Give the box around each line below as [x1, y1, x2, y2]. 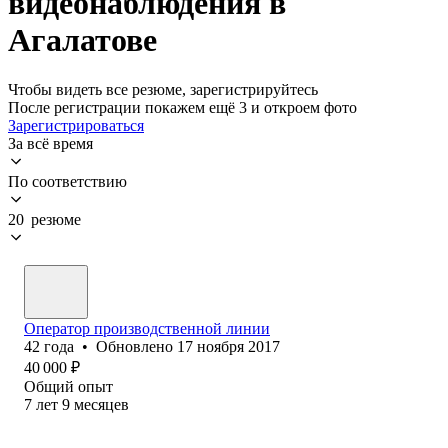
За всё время [8, 134, 93, 152]
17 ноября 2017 [177, 337, 280, 355]
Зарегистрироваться [8, 116, 144, 134]
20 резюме [8, 210, 81, 228]
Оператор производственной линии [24, 319, 270, 337]
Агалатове [8, 22, 157, 59]
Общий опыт [24, 377, 113, 395]
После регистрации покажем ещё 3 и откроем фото [8, 98, 357, 116]
